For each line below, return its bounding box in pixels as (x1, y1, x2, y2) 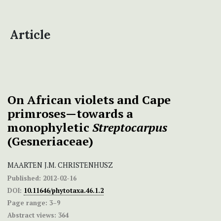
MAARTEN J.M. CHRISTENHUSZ (7, 160, 113, 170)
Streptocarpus (92, 119, 167, 136)
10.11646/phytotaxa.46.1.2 (24, 186, 104, 195)
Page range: (7, 198, 47, 208)
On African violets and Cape (7, 92, 171, 108)
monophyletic (7, 119, 92, 136)
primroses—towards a (7, 106, 133, 122)
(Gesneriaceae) (7, 133, 93, 149)
